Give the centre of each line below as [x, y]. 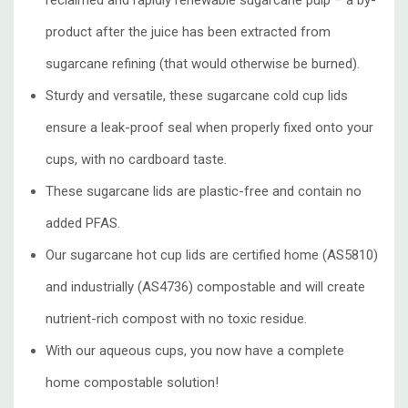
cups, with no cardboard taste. [136, 160]
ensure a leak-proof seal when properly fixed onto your [209, 128]
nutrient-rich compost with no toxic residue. [176, 319]
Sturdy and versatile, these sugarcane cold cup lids [197, 96]
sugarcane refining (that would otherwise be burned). [203, 64]
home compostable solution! [132, 383]
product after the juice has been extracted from [188, 32]
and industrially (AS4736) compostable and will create [205, 287]
